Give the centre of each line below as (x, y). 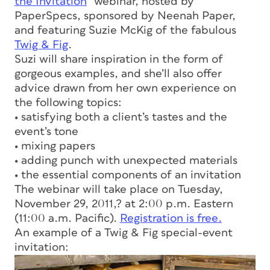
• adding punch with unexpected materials (126, 161)
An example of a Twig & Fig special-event (124, 233)
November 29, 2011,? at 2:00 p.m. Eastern (124, 204)
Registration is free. (171, 219)
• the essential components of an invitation (128, 175)
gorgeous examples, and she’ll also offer (118, 74)
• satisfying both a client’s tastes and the (121, 118)
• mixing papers (55, 146)
